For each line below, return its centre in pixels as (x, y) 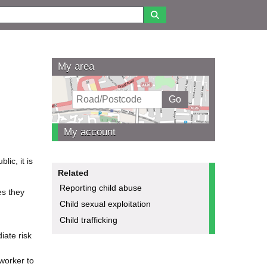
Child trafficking (88, 220)
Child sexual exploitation (105, 204)
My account (89, 132)
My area (76, 66)
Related (73, 173)
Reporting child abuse (100, 187)
